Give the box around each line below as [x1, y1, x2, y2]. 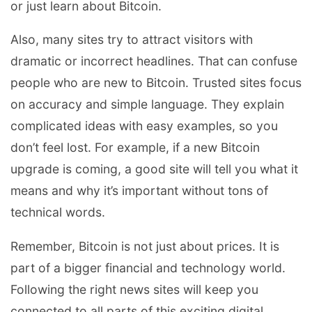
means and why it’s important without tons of [10, 183, 268, 198]
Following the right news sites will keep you [10, 282, 258, 297]
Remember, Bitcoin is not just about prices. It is [10, 239, 279, 254]
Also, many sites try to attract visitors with [10, 32, 253, 47]
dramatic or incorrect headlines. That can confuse [10, 54, 297, 69]
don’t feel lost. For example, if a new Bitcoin [10, 140, 260, 155]
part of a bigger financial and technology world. [10, 260, 286, 276]
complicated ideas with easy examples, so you [10, 118, 278, 134]
